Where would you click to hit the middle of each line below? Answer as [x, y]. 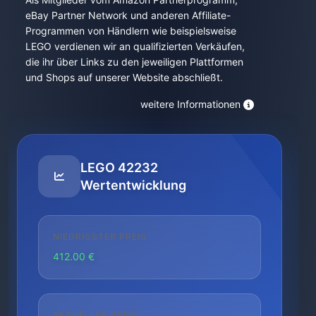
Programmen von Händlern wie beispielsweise [131, 30]
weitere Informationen [190, 104]
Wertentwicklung [133, 185]
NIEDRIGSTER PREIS [100, 236]
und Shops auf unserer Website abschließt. [124, 77]
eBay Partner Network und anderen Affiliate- [128, 15]
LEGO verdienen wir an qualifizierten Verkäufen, [135, 46]
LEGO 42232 [119, 167]
